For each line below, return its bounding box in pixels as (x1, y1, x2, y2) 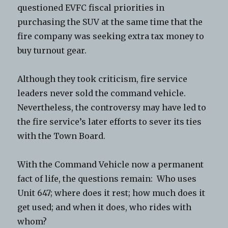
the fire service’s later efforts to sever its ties (17, 117, 202, 127)
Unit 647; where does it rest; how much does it (17, 188, 206, 198)
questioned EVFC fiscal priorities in (17, 3, 165, 13)
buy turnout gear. (17, 45, 87, 56)
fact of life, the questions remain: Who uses (17, 174, 197, 184)
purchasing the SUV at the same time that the (17, 17, 203, 27)
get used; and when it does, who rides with (17, 202, 192, 213)
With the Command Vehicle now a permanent (17, 159, 204, 170)
